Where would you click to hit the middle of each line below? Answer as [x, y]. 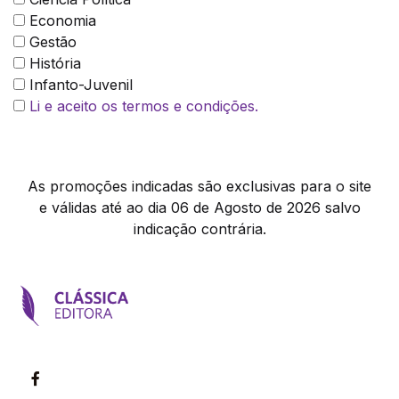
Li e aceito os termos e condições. [144, 106]
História [53, 64]
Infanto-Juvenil [79, 85]
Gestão [51, 42]
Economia [61, 21]
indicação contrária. [199, 229]
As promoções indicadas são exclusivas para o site [199, 187]
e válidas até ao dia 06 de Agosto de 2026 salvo [199, 208]
